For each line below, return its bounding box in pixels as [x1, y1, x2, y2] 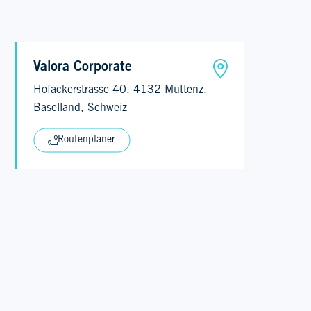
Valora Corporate [33, 60, 133, 74]
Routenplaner [58, 135, 116, 146]
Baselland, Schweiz [33, 102, 128, 114]
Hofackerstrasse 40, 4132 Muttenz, [33, 84, 208, 96]
